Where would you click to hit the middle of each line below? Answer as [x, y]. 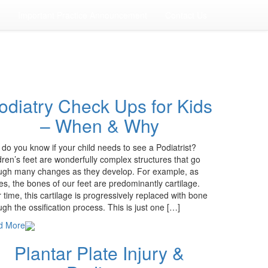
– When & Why [99, 125]
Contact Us [186, 15]
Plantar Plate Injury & [99, 253]
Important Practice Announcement [83, 15]
